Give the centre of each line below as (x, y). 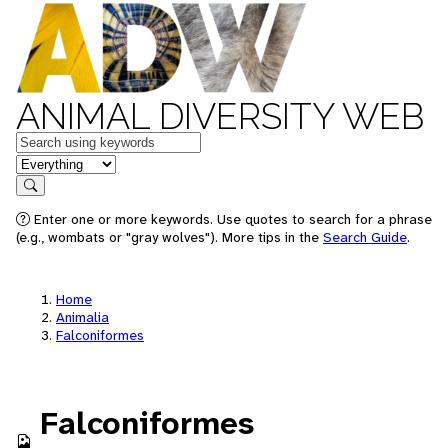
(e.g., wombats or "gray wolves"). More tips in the (169, 237)
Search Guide (365, 237)
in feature (48, 162)
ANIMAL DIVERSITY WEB (220, 116)
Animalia (82, 317)
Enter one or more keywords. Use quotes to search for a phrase (231, 219)
